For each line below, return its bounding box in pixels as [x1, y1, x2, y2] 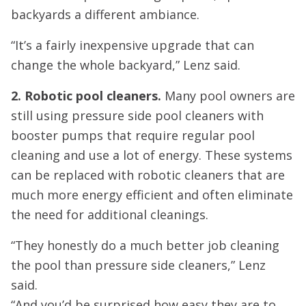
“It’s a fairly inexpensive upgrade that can [11, 37, 254, 53]
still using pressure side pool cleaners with [11, 107, 264, 124]
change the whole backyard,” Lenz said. [11, 57, 240, 73]
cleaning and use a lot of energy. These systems [11, 147, 292, 163]
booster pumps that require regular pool [11, 127, 255, 143]
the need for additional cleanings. [11, 206, 215, 223]
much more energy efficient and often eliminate [11, 186, 293, 203]
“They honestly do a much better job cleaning [11, 237, 279, 253]
